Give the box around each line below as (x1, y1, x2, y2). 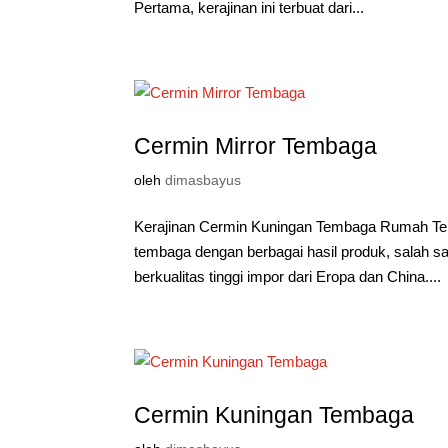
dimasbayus (165, 172, 242, 188)
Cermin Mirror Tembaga (134, 133, 378, 159)
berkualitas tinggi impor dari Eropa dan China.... (134, 268, 442, 285)
